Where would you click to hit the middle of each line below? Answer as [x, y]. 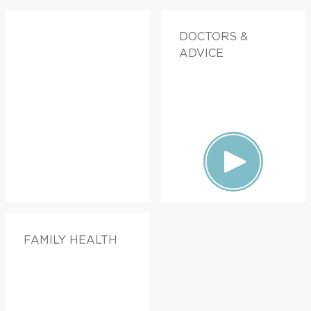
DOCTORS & [213, 36]
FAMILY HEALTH [70, 239]
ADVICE [201, 53]
